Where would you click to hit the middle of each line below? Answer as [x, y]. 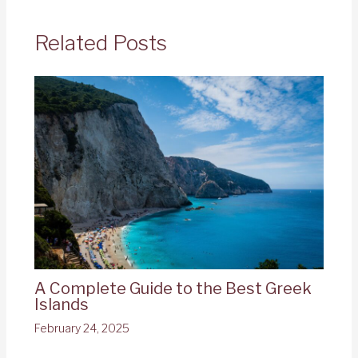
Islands [61, 305]
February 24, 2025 [82, 328]
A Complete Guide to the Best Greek [173, 289]
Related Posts [100, 43]
